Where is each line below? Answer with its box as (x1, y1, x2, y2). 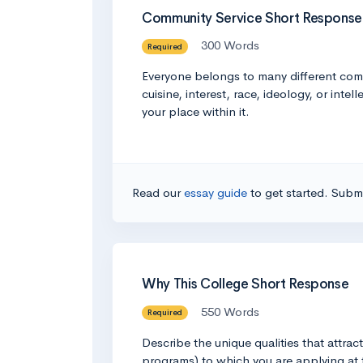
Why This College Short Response (142, 275, 349, 293)
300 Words (200, 37, 259, 53)
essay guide (184, 185, 250, 200)
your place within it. (142, 104, 250, 119)
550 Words (200, 303, 259, 319)
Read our (132, 185, 184, 200)
